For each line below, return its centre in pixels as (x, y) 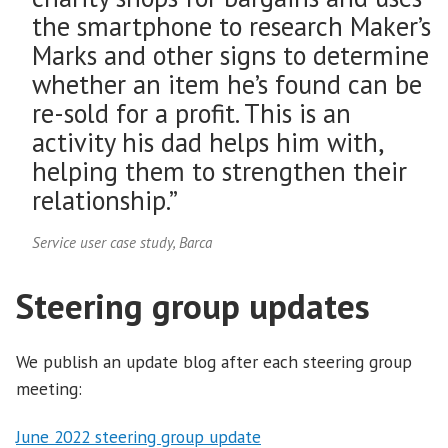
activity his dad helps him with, (207, 142)
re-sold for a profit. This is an (191, 113)
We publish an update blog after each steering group (214, 361)
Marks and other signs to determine (230, 55)
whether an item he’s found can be (227, 84)
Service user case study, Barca (122, 243)
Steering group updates (193, 306)
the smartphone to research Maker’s (231, 26)
